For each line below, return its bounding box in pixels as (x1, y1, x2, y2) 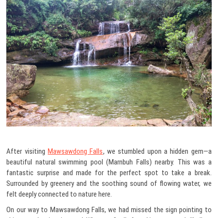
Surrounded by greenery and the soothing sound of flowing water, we (6, 179, 212, 188)
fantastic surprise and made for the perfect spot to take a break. (6, 168, 212, 177)
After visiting (6, 146, 48, 156)
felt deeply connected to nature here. (6, 189, 112, 199)
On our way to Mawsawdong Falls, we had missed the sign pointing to (6, 205, 212, 214)
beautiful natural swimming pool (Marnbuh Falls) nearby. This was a (6, 157, 212, 166)
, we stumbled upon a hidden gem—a (103, 146, 212, 156)
